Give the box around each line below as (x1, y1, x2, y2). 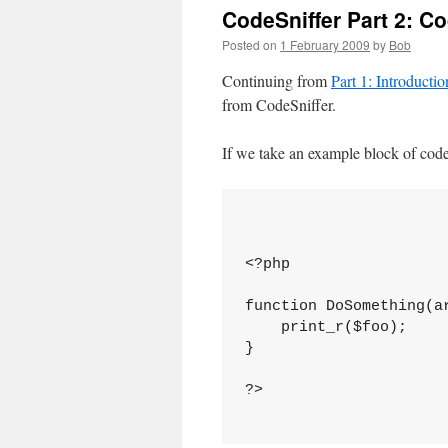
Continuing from (222, 70, 331, 91)
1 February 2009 (280, 36, 370, 53)
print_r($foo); (244, 318, 407, 336)
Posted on (222, 36, 277, 53)
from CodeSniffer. (222, 94, 336, 115)
